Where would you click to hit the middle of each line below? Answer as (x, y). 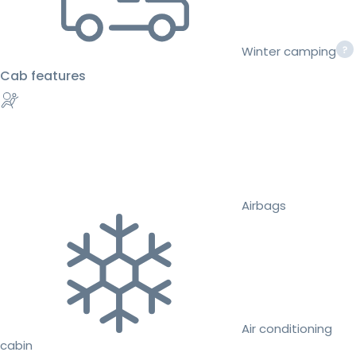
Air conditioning (287, 328)
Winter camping (289, 51)
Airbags (264, 205)
